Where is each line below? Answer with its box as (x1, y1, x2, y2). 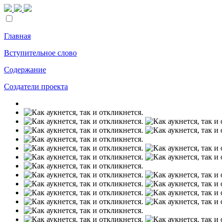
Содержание (4, 65, 46, 74)
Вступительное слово (4, 49, 77, 57)
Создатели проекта (4, 82, 68, 91)
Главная (4, 32, 31, 40)
